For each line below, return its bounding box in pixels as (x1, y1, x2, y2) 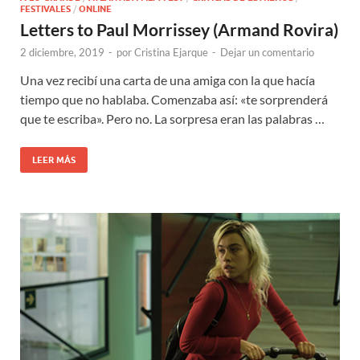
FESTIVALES (20, 3, 71, 15)
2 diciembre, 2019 (20, 46, 104, 59)
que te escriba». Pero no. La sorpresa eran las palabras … (20, 111, 325, 127)
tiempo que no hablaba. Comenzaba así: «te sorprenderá (20, 92, 328, 108)
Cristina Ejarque (134, 46, 208, 59)
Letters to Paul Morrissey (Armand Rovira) (20, 19, 338, 40)
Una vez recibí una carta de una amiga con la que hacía (20, 72, 315, 88)
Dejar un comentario (220, 46, 314, 59)
